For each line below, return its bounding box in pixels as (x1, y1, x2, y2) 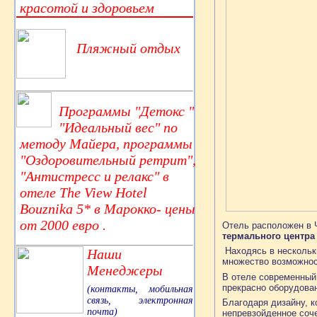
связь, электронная (87, 294, 193, 306)
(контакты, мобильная (87, 283, 193, 294)
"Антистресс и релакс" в (20, 168, 169, 184)
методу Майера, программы (20, 135, 192, 151)
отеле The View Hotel (20, 184, 147, 200)
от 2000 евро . (20, 217, 106, 233)
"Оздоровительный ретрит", (20, 151, 196, 168)
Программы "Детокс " (59, 103, 194, 119)
